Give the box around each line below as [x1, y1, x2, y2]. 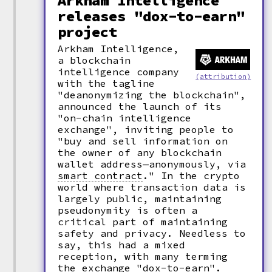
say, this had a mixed [58, 239, 186, 251]
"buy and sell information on [58, 135, 228, 147]
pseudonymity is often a [58, 204, 198, 216]
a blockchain [58, 54, 131, 66]
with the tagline [58, 77, 155, 89]
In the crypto [155, 169, 240, 182]
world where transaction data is [58, 181, 246, 193]
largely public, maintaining [58, 192, 222, 205]
